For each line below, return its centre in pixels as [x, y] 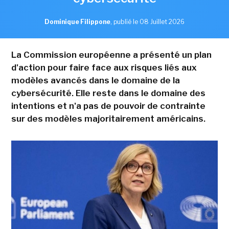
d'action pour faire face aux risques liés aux [104, 67]
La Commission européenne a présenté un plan [111, 54]
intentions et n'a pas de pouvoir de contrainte [108, 106]
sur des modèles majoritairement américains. [108, 118]
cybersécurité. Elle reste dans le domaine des [108, 93]
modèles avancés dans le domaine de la [95, 80]
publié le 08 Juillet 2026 [149, 21]
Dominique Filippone [77, 21]
